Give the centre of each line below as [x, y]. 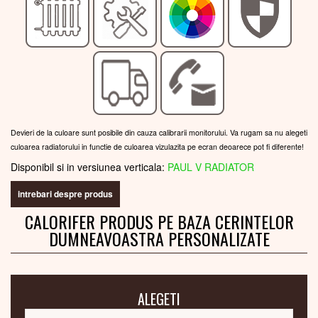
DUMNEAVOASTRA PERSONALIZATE [159, 239]
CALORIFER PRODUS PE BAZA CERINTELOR [159, 222]
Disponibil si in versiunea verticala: [89, 167]
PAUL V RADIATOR [211, 167]
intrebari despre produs [65, 194]
